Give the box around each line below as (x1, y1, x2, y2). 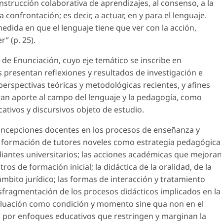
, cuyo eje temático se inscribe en (59, 55, 182, 66)
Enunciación (13, 55, 59, 66)
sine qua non (136, 198, 184, 210)
